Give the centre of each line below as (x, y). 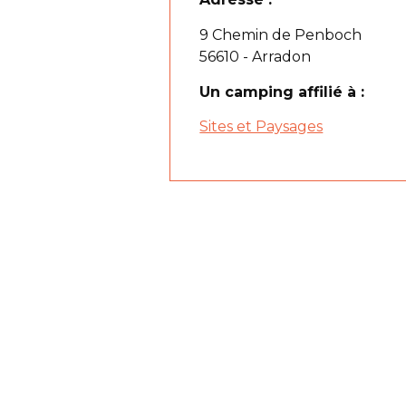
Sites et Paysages (261, 126)
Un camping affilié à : (282, 92)
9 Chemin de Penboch (281, 34)
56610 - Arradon (256, 56)
